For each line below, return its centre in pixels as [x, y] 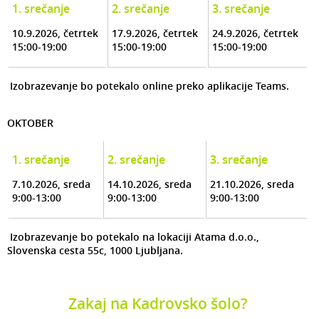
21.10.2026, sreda [253, 184]
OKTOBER [30, 123]
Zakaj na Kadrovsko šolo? [158, 303]
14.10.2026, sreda [151, 184]
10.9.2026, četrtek [57, 33]
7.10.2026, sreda [53, 184]
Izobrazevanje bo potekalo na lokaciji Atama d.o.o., [133, 237]
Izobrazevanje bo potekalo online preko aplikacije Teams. [148, 86]
